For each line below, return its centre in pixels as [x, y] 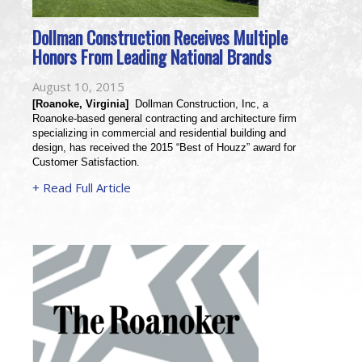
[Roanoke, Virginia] [80, 104]
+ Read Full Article [82, 187]
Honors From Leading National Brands [152, 57]
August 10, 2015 [78, 86]
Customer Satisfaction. [86, 162]
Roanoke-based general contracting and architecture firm [164, 118]
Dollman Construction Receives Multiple [160, 37]
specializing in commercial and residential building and [159, 133]
